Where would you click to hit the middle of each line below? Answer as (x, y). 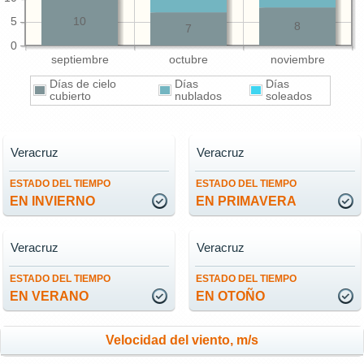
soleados (289, 96)
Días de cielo (83, 84)
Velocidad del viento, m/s (182, 340)
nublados (203, 96)
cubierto (75, 96)
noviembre (297, 60)
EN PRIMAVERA (246, 201)
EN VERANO (49, 296)
